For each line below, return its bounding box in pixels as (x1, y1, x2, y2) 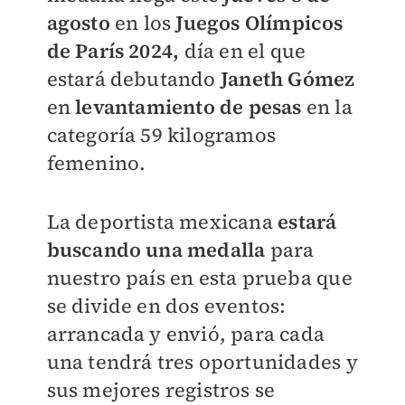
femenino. (46, 149, 146, 176)
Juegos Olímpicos (171, 9, 344, 36)
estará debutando (46, 65, 221, 92)
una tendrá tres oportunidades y (46, 348, 358, 375)
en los (109, 9, 172, 36)
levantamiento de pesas (75, 93, 302, 120)
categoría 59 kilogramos (46, 121, 277, 148)
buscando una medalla (46, 236, 266, 263)
